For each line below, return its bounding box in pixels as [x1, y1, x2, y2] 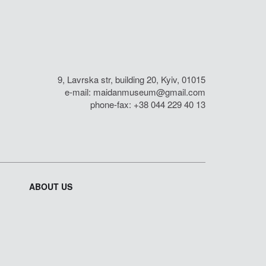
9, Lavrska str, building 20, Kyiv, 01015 [58, 72, 205, 85]
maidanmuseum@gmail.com [93, 85, 205, 98]
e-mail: [65, 85, 93, 98]
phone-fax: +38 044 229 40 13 [90, 97, 205, 110]
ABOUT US [29, 180, 72, 192]
